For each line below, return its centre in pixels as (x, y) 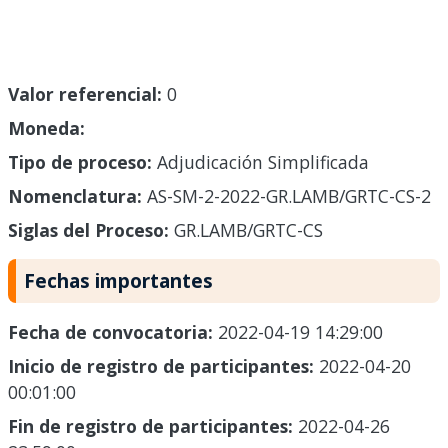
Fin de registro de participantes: (153, 426)
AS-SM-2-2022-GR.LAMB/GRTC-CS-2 (286, 196)
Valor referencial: (85, 94)
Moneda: (46, 128)
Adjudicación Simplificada (260, 162)
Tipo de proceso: (80, 162)
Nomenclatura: (75, 196)
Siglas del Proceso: (88, 230)
